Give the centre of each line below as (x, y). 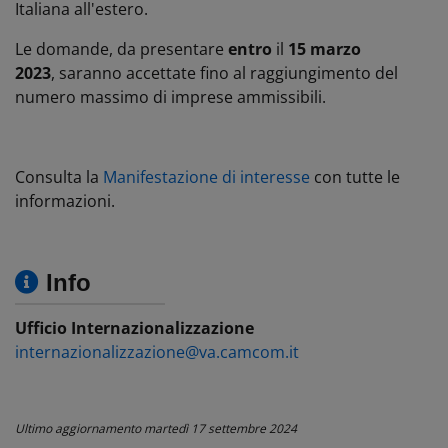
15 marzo (322, 48)
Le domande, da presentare (121, 48)
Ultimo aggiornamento (79, 428)
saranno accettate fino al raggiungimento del (228, 72)
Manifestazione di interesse (206, 176)
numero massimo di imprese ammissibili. (170, 96)
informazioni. (65, 200)
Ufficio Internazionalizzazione (134, 327)
